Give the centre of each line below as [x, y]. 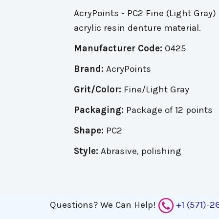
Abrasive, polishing [140, 151]
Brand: [88, 69]
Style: [86, 151]
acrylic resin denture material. [137, 28]
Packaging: [99, 110]
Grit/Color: [97, 89]
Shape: [88, 131]
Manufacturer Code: [118, 48]
